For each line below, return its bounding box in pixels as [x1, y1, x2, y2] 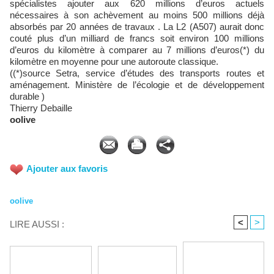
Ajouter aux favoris [26, 163, 108, 174]
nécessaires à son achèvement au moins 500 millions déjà [10, 10, 264, 21]
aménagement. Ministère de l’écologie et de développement [10, 80, 264, 91]
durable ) [10, 91, 45, 102]
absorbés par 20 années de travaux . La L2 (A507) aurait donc [10, 21, 264, 32]
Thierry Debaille [10, 103, 72, 114]
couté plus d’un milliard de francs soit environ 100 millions [10, 33, 264, 44]
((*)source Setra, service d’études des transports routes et [10, 68, 264, 79]
